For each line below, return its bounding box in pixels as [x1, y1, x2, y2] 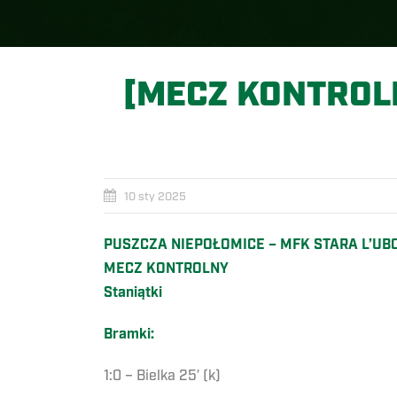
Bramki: [104, 325, 154, 345]
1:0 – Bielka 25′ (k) [104, 367, 221, 385]
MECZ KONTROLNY [104, 260, 229, 279]
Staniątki [104, 284, 162, 303]
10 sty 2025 [124, 190, 186, 205]
